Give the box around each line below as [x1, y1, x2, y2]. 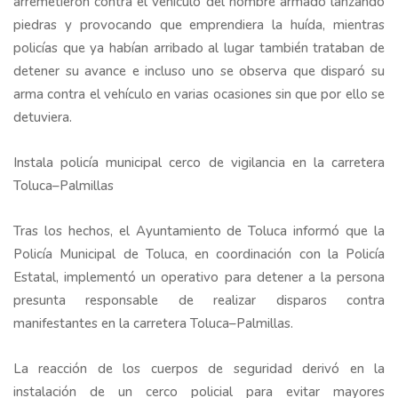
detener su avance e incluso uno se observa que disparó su [13, 62, 385, 81]
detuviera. [13, 108, 76, 127]
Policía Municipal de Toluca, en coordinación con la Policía [13, 245, 385, 264]
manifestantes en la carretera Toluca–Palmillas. [13, 314, 293, 333]
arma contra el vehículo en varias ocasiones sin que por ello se [13, 85, 385, 104]
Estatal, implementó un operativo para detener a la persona [13, 268, 385, 287]
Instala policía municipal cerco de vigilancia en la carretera [13, 154, 385, 172]
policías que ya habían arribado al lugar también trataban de [13, 39, 385, 58]
